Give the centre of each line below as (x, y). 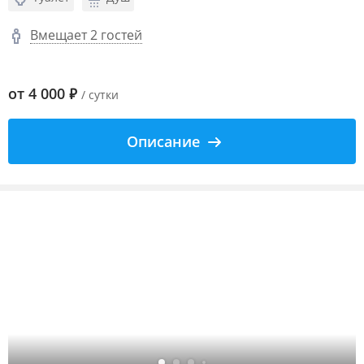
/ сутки (100, 94)
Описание (163, 141)
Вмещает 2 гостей (86, 35)
